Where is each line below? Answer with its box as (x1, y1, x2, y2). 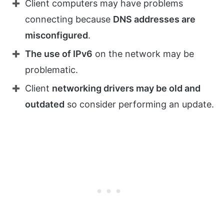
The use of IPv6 (25, 48, 92, 59)
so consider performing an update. (64, 99, 214, 110)
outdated (25, 99, 64, 110)
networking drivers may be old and (52, 83, 200, 94)
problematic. (25, 64, 78, 75)
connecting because (25, 14, 113, 25)
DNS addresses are (113, 14, 195, 25)
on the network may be (92, 48, 194, 59)
